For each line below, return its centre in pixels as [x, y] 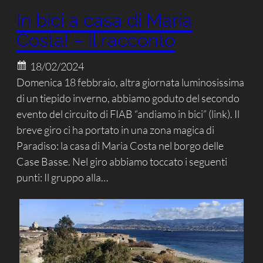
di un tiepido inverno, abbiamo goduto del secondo [128, 98]
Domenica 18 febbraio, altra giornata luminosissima [131, 82]
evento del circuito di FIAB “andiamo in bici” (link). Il [128, 114]
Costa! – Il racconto [96, 40]
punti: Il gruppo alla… [63, 178]
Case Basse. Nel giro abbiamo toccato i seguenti [122, 162]
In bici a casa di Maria [104, 20]
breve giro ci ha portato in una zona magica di [116, 130]
